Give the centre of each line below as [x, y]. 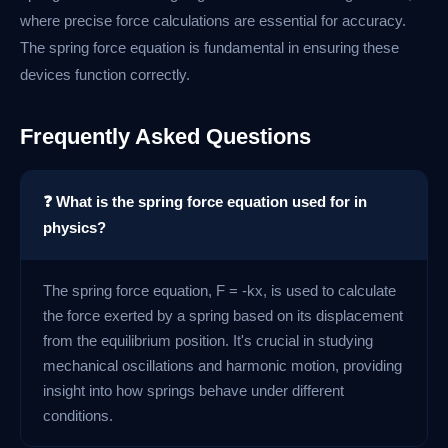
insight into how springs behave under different [193, 391]
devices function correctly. [105, 75]
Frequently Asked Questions [165, 137]
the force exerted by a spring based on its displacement [223, 316]
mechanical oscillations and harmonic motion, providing [222, 366]
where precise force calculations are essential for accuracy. [213, 21]
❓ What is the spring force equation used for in [205, 202]
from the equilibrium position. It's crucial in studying [208, 341]
